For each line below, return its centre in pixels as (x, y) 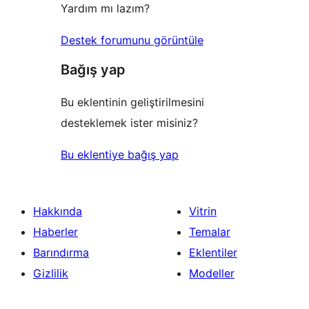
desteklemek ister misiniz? (129, 122)
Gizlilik (51, 273)
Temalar (210, 231)
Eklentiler (213, 252)
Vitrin (203, 211)
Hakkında (58, 211)
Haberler (56, 231)
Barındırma (61, 252)
